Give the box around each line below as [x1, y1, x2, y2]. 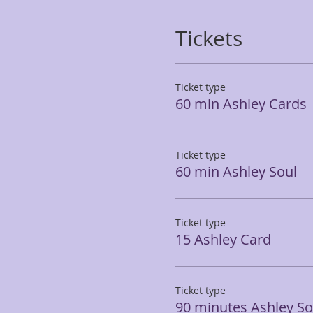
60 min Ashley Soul [175, 162, 297, 181]
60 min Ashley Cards [175, 94, 307, 113]
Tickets [175, 24, 242, 52]
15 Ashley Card [175, 230, 271, 249]
